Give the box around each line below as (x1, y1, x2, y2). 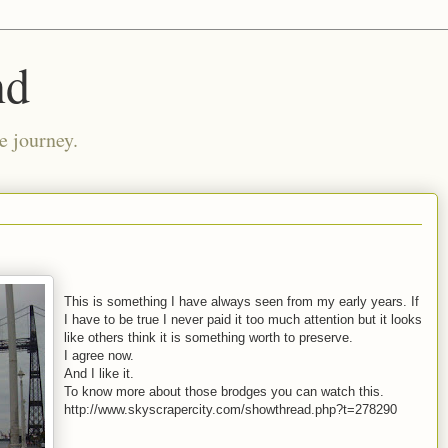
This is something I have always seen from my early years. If (64, 294, 419, 309)
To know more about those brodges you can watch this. (64, 384, 384, 399)
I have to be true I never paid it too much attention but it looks (64, 312, 422, 327)
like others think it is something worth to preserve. (64, 330, 353, 345)
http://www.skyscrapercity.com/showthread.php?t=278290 (64, 402, 397, 417)
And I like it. (64, 366, 134, 381)
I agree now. (64, 348, 134, 363)
